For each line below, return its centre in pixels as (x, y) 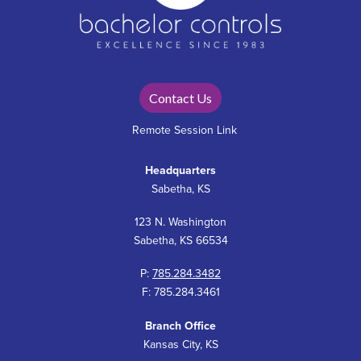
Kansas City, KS (180, 344)
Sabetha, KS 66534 (180, 241)
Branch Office (180, 326)
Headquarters (180, 170)
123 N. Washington (180, 222)
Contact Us (180, 98)
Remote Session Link (185, 131)
